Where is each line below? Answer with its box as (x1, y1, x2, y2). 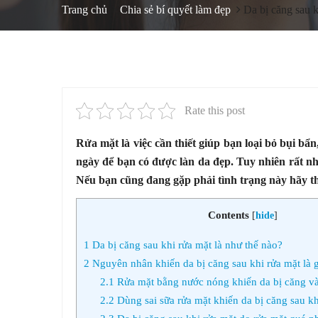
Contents (207, 209, 249, 221)
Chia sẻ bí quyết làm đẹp (120, 4, 231, 16)
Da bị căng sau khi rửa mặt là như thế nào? (89, 238, 283, 251)
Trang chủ (62, 4, 107, 16)
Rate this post (184, 104, 245, 116)
